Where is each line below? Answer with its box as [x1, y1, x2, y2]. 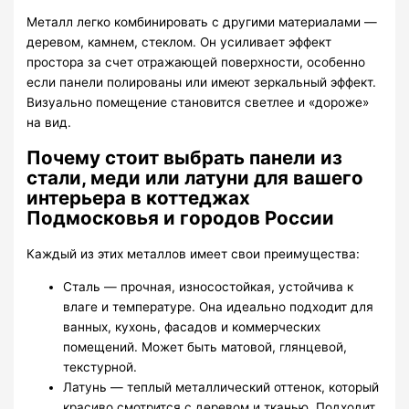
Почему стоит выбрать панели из [26, 146, 343, 170]
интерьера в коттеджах [26, 186, 251, 210]
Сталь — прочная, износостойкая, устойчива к [63, 278, 354, 294]
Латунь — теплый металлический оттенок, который [63, 379, 380, 394]
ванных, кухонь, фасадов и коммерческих [63, 319, 321, 334]
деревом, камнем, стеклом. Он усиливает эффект [26, 35, 332, 50]
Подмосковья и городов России [26, 206, 335, 230]
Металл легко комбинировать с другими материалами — [26, 15, 378, 30]
